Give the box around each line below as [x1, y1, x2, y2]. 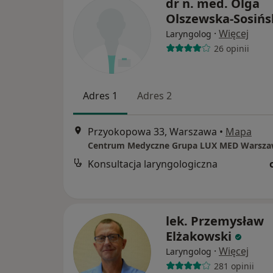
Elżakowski [166, 228, 232, 244]
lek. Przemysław [166, 213, 264, 229]
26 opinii [213, 42, 249, 54]
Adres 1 [83, 89, 118, 102]
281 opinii [213, 260, 254, 272]
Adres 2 [137, 89, 172, 102]
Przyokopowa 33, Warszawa [88, 125, 217, 139]
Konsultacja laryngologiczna [88, 157, 218, 171]
